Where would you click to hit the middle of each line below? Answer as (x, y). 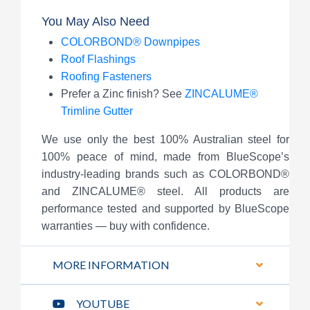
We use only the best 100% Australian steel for (165, 139)
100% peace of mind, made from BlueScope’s (165, 156)
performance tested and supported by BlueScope (165, 208)
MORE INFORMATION (111, 264)
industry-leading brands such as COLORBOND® (165, 174)
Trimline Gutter (97, 111)
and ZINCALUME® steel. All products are (165, 191)
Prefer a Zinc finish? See (123, 93)
